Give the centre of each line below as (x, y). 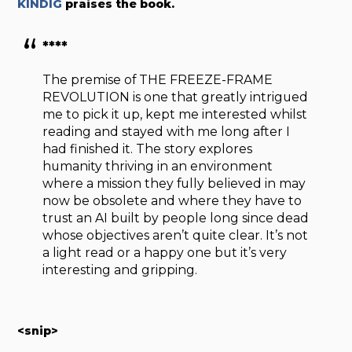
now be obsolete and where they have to (172, 200)
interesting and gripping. (120, 269)
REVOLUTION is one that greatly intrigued (176, 97)
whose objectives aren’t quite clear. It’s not (176, 235)
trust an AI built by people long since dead (176, 218)
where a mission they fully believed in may (174, 183)
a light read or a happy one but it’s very (165, 252)
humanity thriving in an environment (158, 166)
